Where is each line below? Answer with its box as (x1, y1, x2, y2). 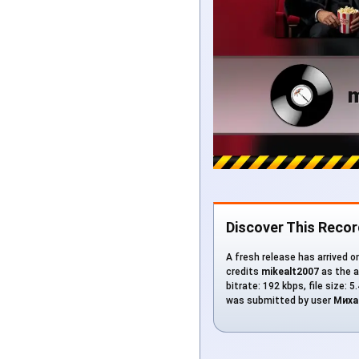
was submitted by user (226, 295, 333, 307)
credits (226, 266, 261, 278)
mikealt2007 (261, 266, 319, 278)
